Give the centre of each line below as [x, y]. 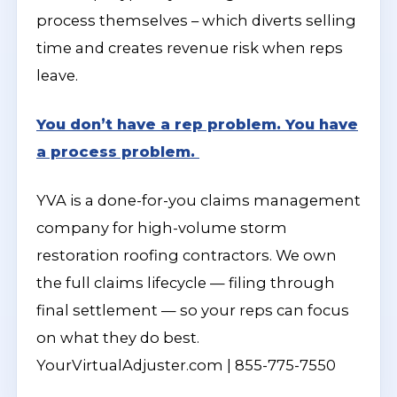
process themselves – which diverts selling [196, 20]
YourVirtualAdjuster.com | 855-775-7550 [186, 365]
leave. [57, 75]
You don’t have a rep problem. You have [197, 124]
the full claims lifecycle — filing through [186, 283]
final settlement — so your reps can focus [193, 310]
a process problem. [118, 152]
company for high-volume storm [162, 228]
